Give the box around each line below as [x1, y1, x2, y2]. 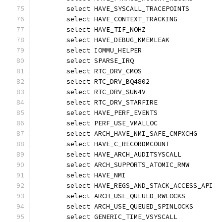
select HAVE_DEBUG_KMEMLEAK [66, 36, 169, 44]
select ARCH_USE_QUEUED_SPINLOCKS [66, 202, 193, 211]
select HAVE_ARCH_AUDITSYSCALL [66, 150, 181, 159]
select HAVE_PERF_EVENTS [66, 109, 158, 117]
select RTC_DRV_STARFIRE [66, 98, 158, 107]
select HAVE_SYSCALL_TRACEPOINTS [66, 4, 189, 13]
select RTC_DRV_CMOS [66, 67, 142, 75]
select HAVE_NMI [66, 171, 126, 179]
